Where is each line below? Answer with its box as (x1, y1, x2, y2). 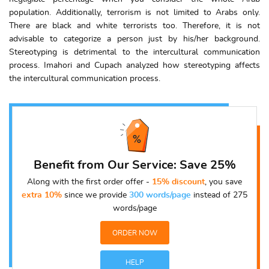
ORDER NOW (112, 229, 157, 237)
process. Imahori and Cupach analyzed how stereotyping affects (9, 61, 260, 70)
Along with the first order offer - (27, 178, 152, 187)
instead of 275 (191, 191, 247, 200)
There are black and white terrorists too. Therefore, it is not (9, 22, 260, 31)
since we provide (62, 191, 129, 200)
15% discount (152, 178, 205, 187)
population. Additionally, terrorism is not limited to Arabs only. (9, 8, 260, 17)
